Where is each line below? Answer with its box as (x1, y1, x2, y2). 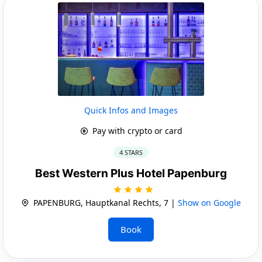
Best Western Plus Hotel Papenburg (35, 166, 227, 180)
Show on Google (178, 196, 241, 208)
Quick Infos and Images (84, 104, 178, 116)
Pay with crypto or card (89, 125, 182, 136)
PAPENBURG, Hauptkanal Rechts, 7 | (31, 196, 178, 208)
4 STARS (119, 147, 143, 157)
